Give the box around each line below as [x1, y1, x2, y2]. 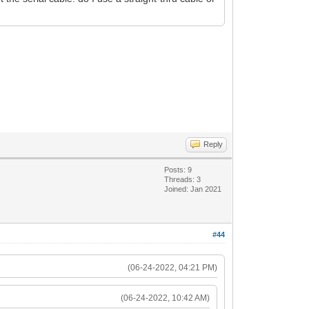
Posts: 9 [164, 165, 192, 174]
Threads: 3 [164, 175, 201, 183]
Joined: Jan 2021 [164, 184, 222, 193]
